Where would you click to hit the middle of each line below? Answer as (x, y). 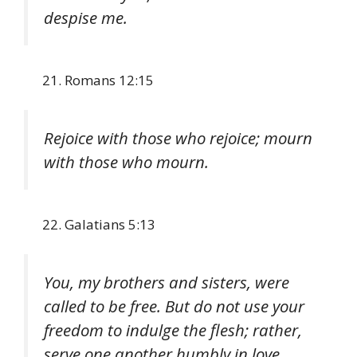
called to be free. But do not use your (174, 306)
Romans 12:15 (109, 80)
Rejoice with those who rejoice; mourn (178, 138)
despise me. (86, 18)
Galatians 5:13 (110, 224)
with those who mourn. (126, 162)
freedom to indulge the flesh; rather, (173, 330)
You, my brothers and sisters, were (167, 282)
